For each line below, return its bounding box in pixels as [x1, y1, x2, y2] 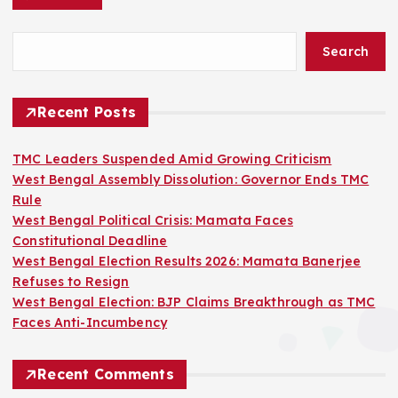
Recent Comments [37, 365, 174, 384]
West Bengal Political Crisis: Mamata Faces [12, 212, 293, 229]
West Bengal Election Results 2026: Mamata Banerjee [12, 253, 362, 270]
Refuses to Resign [12, 274, 130, 291]
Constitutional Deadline [12, 233, 168, 250]
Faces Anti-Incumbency [12, 314, 168, 331]
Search [322, 43, 370, 60]
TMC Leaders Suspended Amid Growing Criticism [12, 151, 332, 168]
